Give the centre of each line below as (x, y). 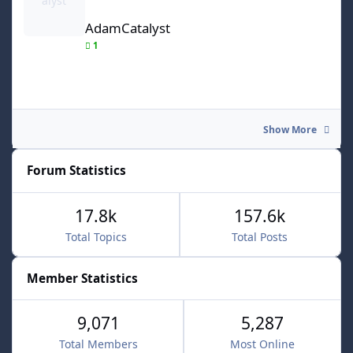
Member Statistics (83, 278)
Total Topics (96, 236)
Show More (291, 129)
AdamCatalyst (127, 28)
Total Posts (260, 236)
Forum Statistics (77, 171)
